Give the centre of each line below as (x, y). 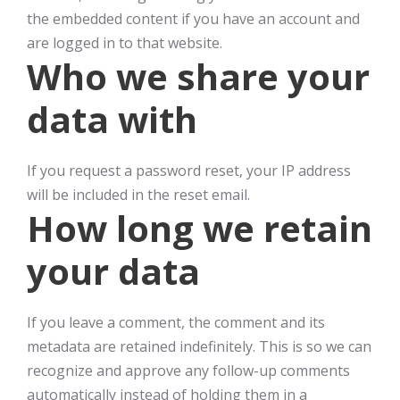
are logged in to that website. (125, 43)
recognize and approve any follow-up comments (188, 371)
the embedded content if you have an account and (193, 19)
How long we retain (200, 228)
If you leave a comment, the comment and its (176, 322)
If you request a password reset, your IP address (189, 171)
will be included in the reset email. (138, 195)
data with (112, 119)
